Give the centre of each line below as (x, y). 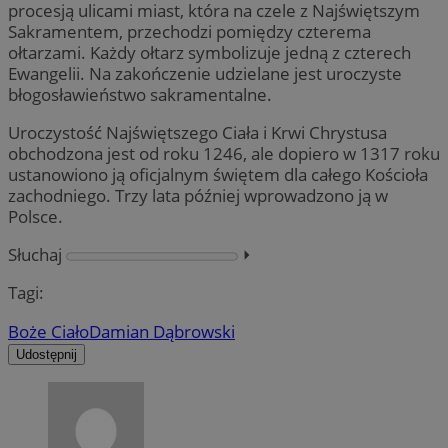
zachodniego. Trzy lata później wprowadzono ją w (198, 196)
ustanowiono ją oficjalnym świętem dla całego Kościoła (218, 175)
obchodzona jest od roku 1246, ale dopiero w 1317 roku (224, 154)
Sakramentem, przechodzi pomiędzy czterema (189, 31)
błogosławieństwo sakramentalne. (140, 94)
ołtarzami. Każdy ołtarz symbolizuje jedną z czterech (209, 52)
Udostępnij (46, 354)
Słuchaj (35, 255)
